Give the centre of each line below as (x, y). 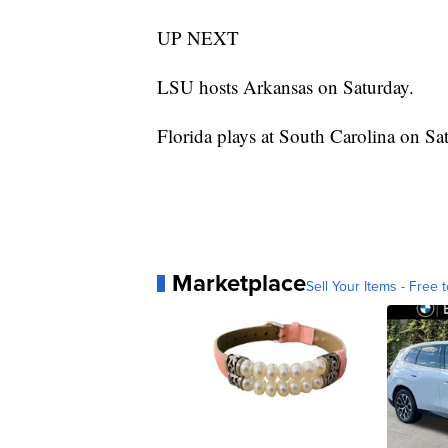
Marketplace (239, 283)
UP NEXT (198, 38)
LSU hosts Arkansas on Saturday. (285, 87)
